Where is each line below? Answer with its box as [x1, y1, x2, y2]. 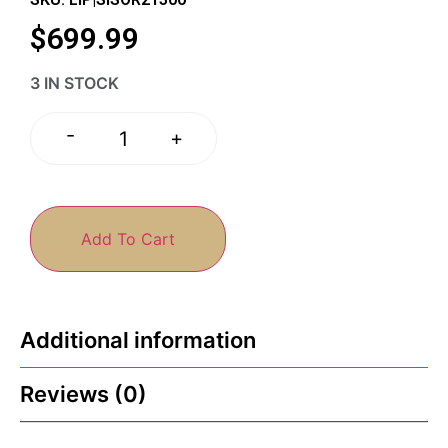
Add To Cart [81, 228, 175, 249]
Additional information [20, 326, 256, 353]
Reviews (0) [20, 380, 147, 407]
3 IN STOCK [30, 73, 119, 94]
